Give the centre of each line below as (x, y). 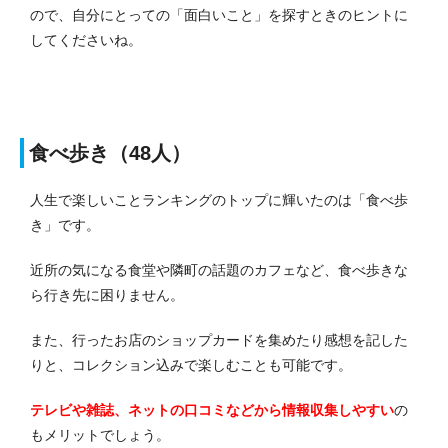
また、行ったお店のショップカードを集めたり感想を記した (219, 339)
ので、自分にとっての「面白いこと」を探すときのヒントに (219, 14)
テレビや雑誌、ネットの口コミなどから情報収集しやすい (212, 409)
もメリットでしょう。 (100, 434)
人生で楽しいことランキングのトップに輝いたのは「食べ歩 (219, 199)
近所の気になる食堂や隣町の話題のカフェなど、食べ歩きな (219, 269)
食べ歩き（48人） (110, 152)
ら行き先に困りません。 (107, 294)
